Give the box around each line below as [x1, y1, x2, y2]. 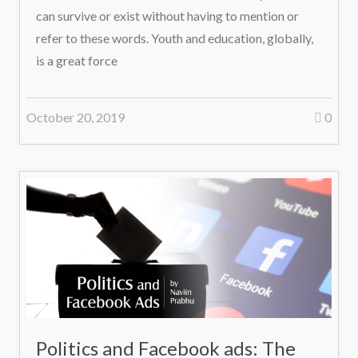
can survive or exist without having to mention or [36, 8, 299, 24]
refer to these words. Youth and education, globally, [36, 30, 313, 46]
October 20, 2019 [26, 109, 125, 125]
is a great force [36, 53, 117, 69]
